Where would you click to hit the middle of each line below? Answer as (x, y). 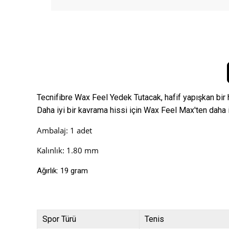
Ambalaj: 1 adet (64, 131)
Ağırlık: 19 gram (62, 171)
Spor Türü (59, 219)
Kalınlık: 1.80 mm (68, 151)
